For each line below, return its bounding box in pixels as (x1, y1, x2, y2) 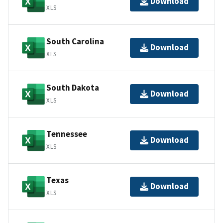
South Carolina (46, 36, 104, 47)
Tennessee (46, 128, 87, 140)
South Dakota (46, 82, 99, 94)
